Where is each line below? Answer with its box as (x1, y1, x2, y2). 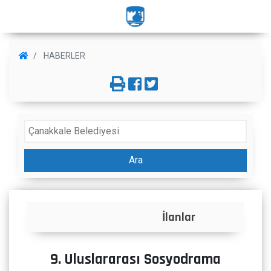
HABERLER (42, 51, 85, 60)
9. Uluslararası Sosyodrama (50, 250, 221, 269)
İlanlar (119, 209, 152, 225)
